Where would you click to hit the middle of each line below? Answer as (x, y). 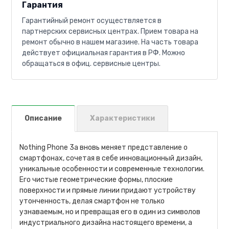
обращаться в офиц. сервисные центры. (91, 63)
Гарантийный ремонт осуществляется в (92, 20)
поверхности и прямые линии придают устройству (108, 190)
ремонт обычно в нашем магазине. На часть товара (110, 42)
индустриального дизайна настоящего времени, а (106, 222)
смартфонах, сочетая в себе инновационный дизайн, (111, 158)
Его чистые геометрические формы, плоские (96, 179)
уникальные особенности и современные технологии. (112, 169)
